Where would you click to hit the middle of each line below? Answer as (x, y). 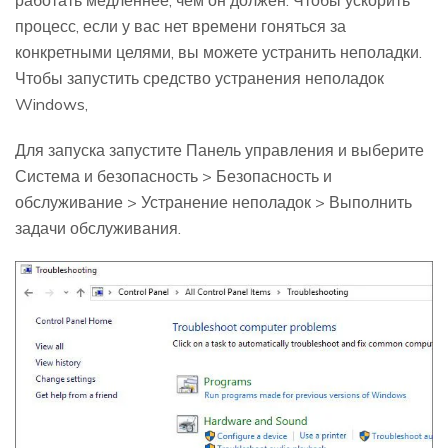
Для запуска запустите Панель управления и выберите (219, 150)
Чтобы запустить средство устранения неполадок (199, 78)
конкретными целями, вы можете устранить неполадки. (218, 52)
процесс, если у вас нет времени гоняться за (180, 26)
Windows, (51, 104)
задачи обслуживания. (98, 228)
